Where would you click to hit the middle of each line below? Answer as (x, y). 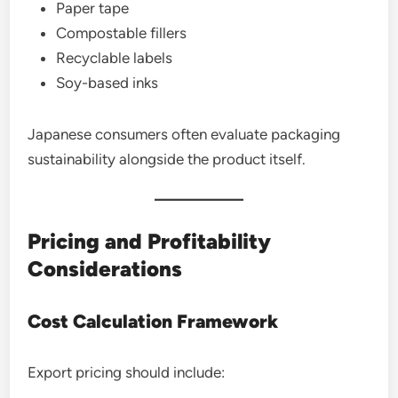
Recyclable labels (115, 58)
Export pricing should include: (127, 372)
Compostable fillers (122, 33)
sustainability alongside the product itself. (167, 159)
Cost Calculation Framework (153, 321)
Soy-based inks (107, 83)
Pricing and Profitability (150, 241)
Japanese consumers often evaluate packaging (184, 134)
